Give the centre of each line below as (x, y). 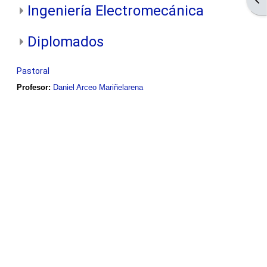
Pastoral (33, 71)
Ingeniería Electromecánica (115, 11)
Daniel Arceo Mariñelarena (98, 88)
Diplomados (65, 42)
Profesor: (35, 88)
